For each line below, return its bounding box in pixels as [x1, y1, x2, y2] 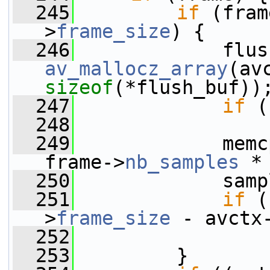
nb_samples [125, 151, 239, 173]
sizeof [45, 77, 113, 98]
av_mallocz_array [45, 58, 228, 80]
